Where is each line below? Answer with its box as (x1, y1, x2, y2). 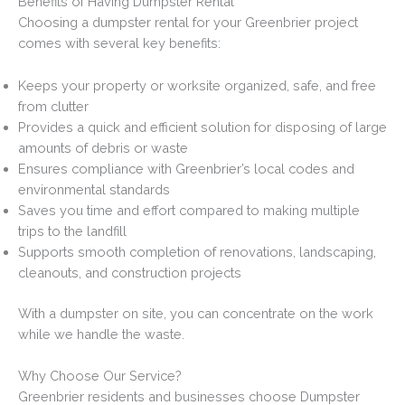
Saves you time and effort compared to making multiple (18, 202, 360, 218)
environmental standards (18, 181, 170, 197)
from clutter (18, 98, 89, 114)
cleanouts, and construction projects (18, 264, 241, 280)
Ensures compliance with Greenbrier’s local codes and (18, 160, 354, 176)
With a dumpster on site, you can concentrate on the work (18, 305, 373, 321)
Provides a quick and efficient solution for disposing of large (18, 118, 387, 135)
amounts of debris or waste (18, 139, 188, 155)
